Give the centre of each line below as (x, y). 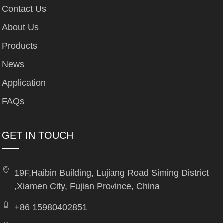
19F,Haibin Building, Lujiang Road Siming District (112, 172)
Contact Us (24, 9)
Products (20, 46)
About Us (21, 27)
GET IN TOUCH (38, 135)
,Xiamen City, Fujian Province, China (87, 186)
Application (24, 82)
